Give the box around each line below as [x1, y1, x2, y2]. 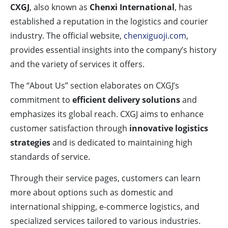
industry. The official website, [10, 30, 124, 42]
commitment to [10, 94, 72, 106]
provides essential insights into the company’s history [10, 44, 216, 56]
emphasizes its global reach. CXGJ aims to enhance [10, 108, 204, 120]
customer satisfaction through [10, 123, 129, 134]
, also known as [30, 2, 90, 13]
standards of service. [10, 151, 90, 163]
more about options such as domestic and [10, 187, 173, 198]
